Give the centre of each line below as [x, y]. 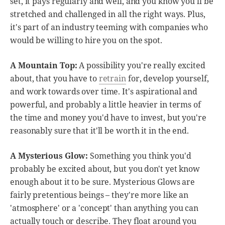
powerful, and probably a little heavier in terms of [105, 104]
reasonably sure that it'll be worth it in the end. [99, 130]
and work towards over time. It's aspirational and [104, 91]
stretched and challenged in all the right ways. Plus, [108, 14]
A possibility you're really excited [141, 65]
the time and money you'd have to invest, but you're [108, 117]
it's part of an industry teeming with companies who [109, 27]
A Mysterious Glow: [49, 155]
